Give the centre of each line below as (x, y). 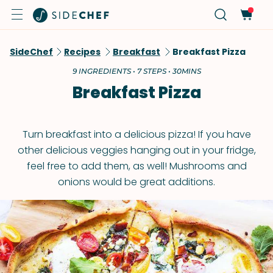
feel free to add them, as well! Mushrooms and (136, 166)
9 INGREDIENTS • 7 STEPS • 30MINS (136, 71)
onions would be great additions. (136, 182)
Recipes (82, 52)
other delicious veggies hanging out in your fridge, (136, 150)
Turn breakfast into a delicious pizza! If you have (136, 134)
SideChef (31, 52)
